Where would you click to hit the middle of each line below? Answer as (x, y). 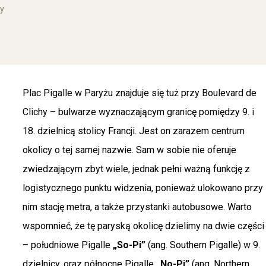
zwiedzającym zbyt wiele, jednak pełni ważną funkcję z (136, 169)
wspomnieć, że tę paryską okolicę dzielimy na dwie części (143, 226)
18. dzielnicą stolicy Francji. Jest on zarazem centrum (134, 131)
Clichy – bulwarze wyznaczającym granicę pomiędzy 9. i (138, 112)
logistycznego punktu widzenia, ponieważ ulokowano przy (143, 188)
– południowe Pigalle (68, 245)
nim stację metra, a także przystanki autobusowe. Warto (137, 207)
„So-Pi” (129, 245)
